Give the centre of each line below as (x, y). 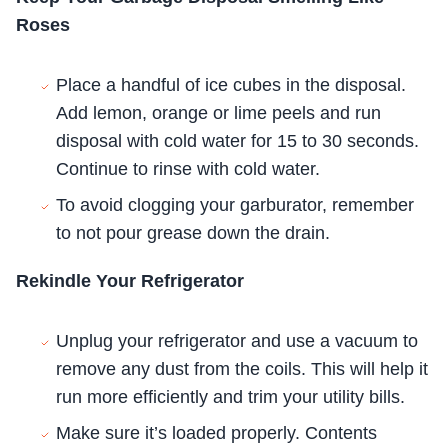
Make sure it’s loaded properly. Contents (216, 433)
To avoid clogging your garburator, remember (235, 205)
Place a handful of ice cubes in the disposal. (231, 85)
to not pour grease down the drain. (193, 233)
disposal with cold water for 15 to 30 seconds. (237, 141)
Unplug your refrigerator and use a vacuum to (237, 341)
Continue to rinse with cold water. (188, 169)
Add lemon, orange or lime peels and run (218, 113)
